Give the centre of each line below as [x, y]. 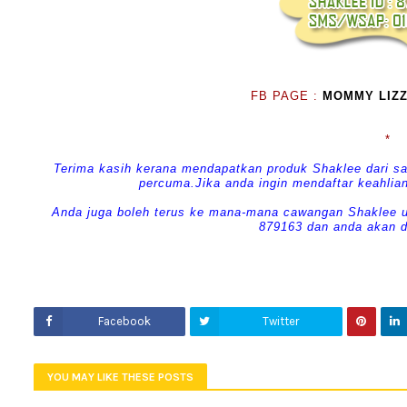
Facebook [124, 321]
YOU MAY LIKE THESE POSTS [120, 377]
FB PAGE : [286, 96]
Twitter [280, 321]
